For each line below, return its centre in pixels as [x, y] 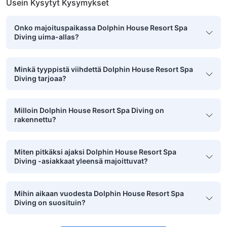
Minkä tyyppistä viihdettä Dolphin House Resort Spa [104, 69]
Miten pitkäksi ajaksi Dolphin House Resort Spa [95, 152]
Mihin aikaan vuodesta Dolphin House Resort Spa [99, 193]
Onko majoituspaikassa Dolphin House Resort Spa [101, 28]
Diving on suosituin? [50, 202]
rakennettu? [35, 120]
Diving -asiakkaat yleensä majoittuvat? [81, 161]
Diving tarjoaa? [40, 78]
